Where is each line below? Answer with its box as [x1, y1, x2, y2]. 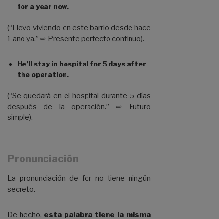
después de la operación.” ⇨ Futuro [7, 102, 151, 111]
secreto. [7, 185, 35, 194]
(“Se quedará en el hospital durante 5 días [7, 91, 151, 101]
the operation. [17, 70, 69, 79]
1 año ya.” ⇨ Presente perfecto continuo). [7, 34, 144, 44]
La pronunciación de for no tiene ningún [7, 174, 151, 183]
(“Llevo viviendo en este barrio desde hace [7, 23, 151, 33]
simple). [7, 113, 33, 122]
